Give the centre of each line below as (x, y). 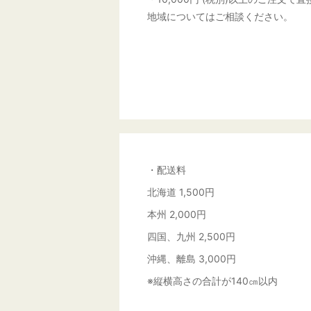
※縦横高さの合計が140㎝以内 (212, 281)
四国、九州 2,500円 (191, 236)
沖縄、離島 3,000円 (192, 259)
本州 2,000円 (177, 214)
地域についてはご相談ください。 (220, 16)
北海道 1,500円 (181, 192)
